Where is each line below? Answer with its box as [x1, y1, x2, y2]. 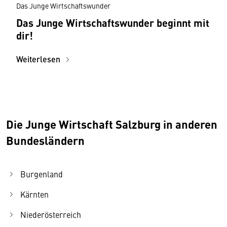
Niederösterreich [20, 209, 81, 220]
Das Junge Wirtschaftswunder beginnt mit [16, 15, 209, 30]
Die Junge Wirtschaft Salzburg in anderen [6, 116, 217, 133]
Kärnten [20, 188, 49, 200]
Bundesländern [6, 132, 85, 149]
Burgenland [20, 168, 63, 180]
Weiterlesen [16, 53, 62, 65]
